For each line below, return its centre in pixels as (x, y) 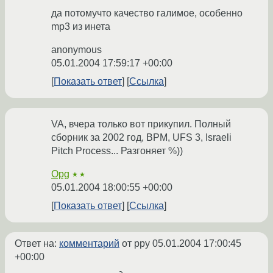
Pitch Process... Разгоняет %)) (117, 151)
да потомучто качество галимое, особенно (147, 13)
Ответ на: (37, 244)
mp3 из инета (81, 27)
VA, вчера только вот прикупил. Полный (141, 124)
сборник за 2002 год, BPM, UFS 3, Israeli (141, 138)
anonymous (76, 50)
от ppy (136, 244)
